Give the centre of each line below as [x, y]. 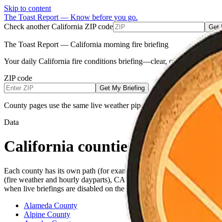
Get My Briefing [122, 88]
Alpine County [47, 214]
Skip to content [28, 8]
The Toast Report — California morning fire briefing [86, 44]
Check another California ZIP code [58, 27]
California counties [69, 146]
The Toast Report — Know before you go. [71, 17]
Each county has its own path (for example [71, 170]
